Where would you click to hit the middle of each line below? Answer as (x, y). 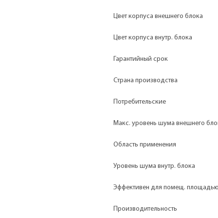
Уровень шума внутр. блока (154, 166)
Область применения (145, 145)
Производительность (145, 209)
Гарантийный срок (141, 59)
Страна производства (145, 80)
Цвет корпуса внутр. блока (153, 37)
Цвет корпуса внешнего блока (158, 16)
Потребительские (140, 102)
